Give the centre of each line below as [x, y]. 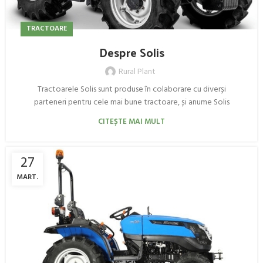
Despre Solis [131, 53]
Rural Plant [137, 72]
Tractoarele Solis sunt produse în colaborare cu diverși [131, 90]
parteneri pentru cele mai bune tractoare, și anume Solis [131, 103]
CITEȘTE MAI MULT [131, 122]
